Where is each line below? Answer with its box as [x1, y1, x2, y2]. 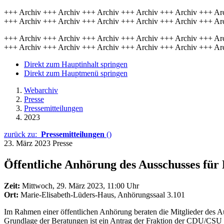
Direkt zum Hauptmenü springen [24, 69, 127, 77]
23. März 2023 [4, 139, 52, 147]
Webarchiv [24, 86, 58, 94]
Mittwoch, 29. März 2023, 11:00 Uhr [22, 181, 139, 190]
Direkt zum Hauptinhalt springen [24, 60, 127, 68]
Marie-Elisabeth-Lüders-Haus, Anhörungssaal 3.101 [20, 190, 185, 199]
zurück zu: [4, 130, 41, 138]
